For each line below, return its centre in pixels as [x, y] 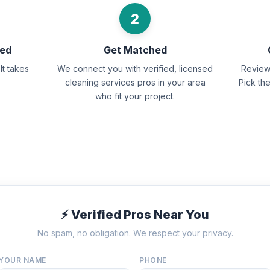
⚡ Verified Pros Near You [135, 215]
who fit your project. [135, 96]
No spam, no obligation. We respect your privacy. [135, 233]
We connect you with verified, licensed [135, 68]
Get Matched [135, 50]
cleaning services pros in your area [135, 82]
